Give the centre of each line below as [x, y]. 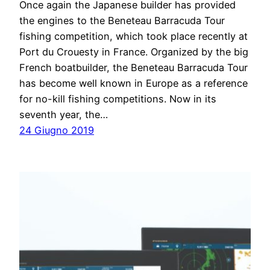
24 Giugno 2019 [57, 130]
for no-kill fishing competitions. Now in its [118, 99]
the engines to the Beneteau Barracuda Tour [122, 21]
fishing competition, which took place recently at [133, 36]
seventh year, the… [64, 115]
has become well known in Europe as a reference [133, 83]
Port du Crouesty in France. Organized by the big [134, 52]
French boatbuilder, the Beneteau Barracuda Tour [133, 68]
